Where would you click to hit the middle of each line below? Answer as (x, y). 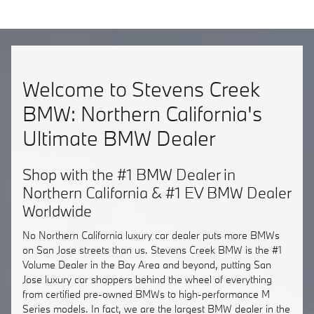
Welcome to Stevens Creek (141, 89)
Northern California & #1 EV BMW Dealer (157, 192)
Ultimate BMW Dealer (119, 138)
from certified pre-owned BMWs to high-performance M (146, 294)
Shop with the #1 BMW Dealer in (129, 174)
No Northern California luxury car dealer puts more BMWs (151, 235)
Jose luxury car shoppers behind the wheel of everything (147, 279)
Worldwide (57, 211)
